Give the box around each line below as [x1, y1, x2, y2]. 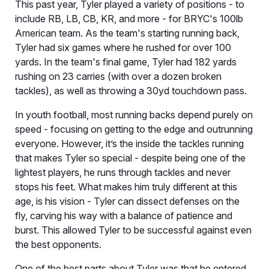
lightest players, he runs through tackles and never [15, 166, 231, 179]
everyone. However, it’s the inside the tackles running [15, 138, 244, 150]
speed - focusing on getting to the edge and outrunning [15, 123, 253, 136]
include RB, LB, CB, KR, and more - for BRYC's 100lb [15, 13, 243, 25]
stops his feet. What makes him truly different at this [15, 181, 237, 193]
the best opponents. [15, 238, 101, 251]
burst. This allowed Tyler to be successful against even [15, 224, 252, 237]
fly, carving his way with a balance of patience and [15, 210, 232, 222]
